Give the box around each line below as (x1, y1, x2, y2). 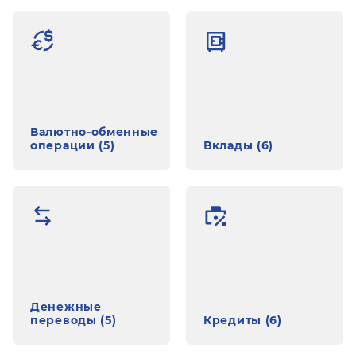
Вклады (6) (203, 138, 273, 153)
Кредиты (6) (203, 313, 282, 327)
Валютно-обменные (30, 125, 159, 139)
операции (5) (30, 138, 115, 153)
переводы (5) (30, 313, 117, 327)
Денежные (30, 300, 102, 314)
